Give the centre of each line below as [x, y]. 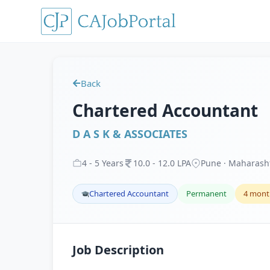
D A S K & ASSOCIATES [130, 134]
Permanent [206, 193]
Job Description [118, 250]
